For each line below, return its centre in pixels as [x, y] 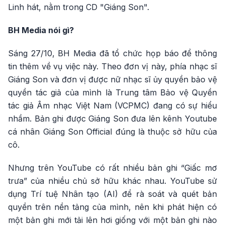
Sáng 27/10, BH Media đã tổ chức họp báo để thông [113, 53]
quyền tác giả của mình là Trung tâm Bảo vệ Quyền [113, 92]
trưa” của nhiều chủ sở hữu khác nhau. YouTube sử [113, 181]
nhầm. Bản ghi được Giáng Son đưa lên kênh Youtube [113, 118]
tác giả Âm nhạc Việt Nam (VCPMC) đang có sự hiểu [113, 105]
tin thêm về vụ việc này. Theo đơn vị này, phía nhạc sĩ [113, 66]
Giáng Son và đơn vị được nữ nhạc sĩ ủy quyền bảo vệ [113, 79]
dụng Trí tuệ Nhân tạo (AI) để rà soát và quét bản [113, 194]
